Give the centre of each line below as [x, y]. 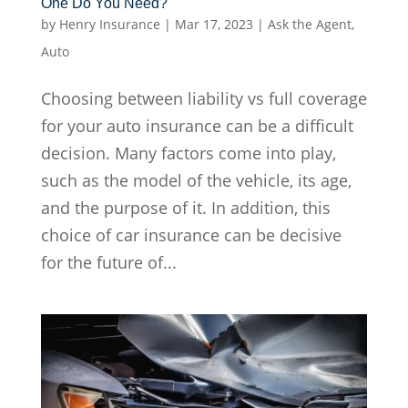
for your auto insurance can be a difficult [197, 125]
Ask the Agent [309, 24]
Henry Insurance [109, 24]
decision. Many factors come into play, [188, 153]
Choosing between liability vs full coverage [204, 98]
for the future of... [108, 262]
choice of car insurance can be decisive [191, 235]
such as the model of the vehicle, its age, [196, 180]
